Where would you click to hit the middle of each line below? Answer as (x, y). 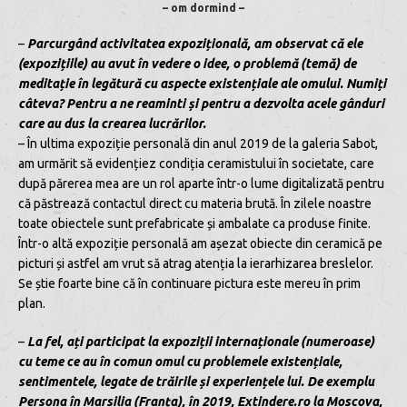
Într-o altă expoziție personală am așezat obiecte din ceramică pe (200, 243)
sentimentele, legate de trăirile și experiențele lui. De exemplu (196, 381)
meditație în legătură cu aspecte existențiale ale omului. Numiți (202, 83)
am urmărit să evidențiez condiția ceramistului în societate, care (196, 163)
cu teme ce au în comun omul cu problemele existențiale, (180, 361)
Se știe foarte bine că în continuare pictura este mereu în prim (189, 283)
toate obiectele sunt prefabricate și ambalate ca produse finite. (194, 223)
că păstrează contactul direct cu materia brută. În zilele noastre (195, 203)
